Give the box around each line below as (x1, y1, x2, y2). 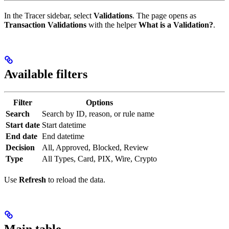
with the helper (86, 20, 139, 30)
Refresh (19, 175, 46, 184)
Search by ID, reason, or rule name (42, 109, 154, 118)
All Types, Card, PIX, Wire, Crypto (42, 154, 157, 163)
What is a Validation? (139, 20, 213, 30)
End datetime (42, 131, 84, 141)
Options (86, 98, 113, 107)
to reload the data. (46, 175, 105, 184)
